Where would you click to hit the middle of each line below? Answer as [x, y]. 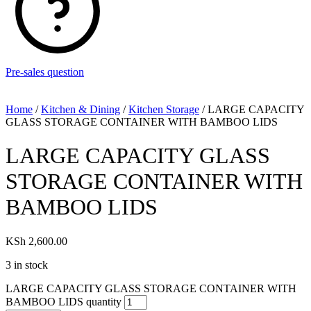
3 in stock [27, 264]
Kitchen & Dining [81, 109]
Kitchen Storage [164, 109]
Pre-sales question [45, 72]
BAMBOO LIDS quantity [64, 301]
